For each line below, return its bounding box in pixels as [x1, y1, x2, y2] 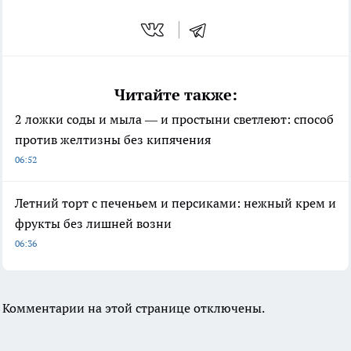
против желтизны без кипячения [15, 132, 211, 148]
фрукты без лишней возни [15, 215, 172, 232]
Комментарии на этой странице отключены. [2, 300, 265, 317]
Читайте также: [114, 85, 237, 106]
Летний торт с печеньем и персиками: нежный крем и [15, 195, 336, 212]
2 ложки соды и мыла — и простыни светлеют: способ [15, 111, 334, 128]
